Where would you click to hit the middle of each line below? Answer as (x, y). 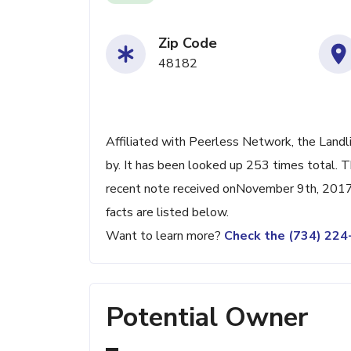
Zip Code (188, 43)
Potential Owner (207, 317)
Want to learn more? (165, 236)
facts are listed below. (167, 212)
